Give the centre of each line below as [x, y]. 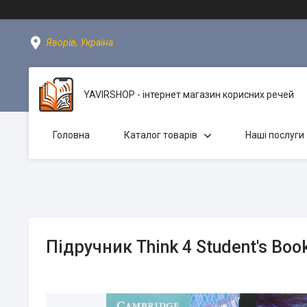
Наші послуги [275, 135]
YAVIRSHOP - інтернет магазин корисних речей [189, 94]
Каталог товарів [161, 135]
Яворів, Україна [79, 42]
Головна [71, 135]
